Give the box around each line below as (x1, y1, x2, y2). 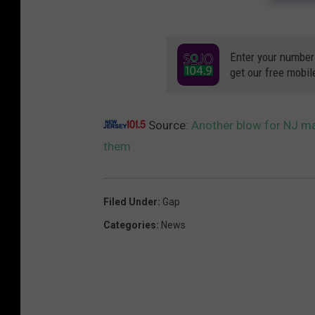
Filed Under (103, 195, 157, 207)
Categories (103, 219, 156, 231)
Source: (146, 117, 191, 132)
